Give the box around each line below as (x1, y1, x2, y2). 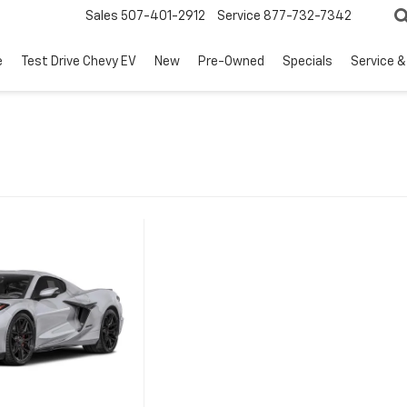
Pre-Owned (198, 55, 264, 69)
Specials (283, 55, 333, 69)
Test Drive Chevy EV (21, 55, 136, 69)
